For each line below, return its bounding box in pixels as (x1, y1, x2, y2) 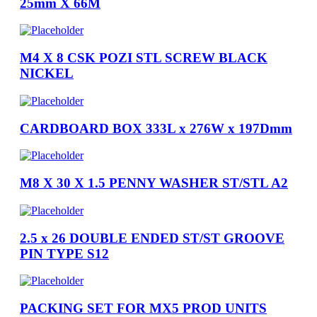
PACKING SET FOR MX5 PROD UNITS (20, 300, 267, 316)
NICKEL (20, 66, 74, 81)
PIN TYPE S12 (20, 246, 109, 261)
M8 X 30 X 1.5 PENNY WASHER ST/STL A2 (20, 175, 288, 191)
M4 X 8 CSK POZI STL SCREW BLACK (20, 50, 267, 66)
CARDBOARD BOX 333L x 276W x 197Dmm (20, 120, 292, 136)
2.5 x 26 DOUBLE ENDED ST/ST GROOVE (20, 230, 284, 246)
